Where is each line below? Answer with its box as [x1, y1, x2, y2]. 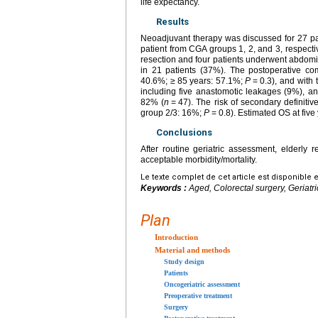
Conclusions [156, 126, 212, 138]
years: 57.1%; [189, 75, 246, 86]
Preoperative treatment [164, 291, 232, 300]
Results [156, 16, 189, 27]
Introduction [155, 232, 198, 241]
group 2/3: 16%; [141, 107, 204, 118]
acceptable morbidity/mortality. [141, 154, 257, 165]
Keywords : [141, 182, 189, 193]
